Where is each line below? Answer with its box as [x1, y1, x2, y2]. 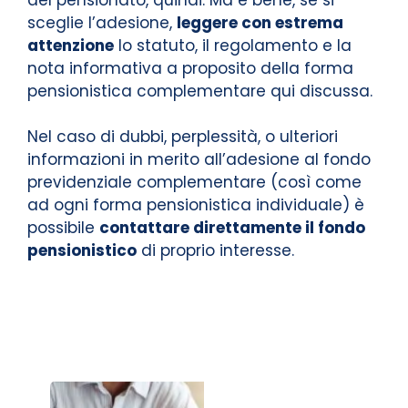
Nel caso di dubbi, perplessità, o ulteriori [27, 126, 338, 148]
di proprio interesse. [137, 240, 294, 261]
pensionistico [27, 240, 137, 261]
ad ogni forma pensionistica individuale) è [27, 194, 364, 216]
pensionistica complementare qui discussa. [27, 79, 372, 102]
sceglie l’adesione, [27, 11, 177, 34]
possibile [27, 217, 99, 239]
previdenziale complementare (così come [27, 171, 362, 193]
